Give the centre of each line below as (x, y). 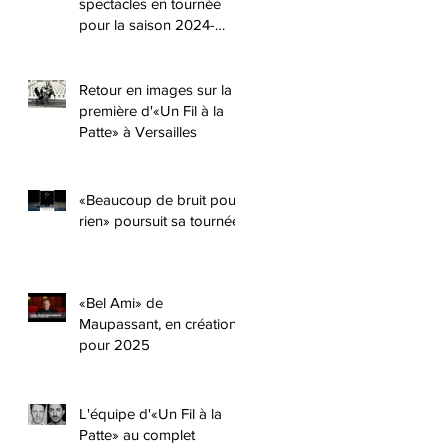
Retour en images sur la (155, 89)
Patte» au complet (137, 434)
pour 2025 (114, 344)
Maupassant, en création (158, 323)
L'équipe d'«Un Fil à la (150, 413)
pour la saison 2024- (147, 24)
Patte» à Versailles (138, 131)
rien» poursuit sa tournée (159, 220)
